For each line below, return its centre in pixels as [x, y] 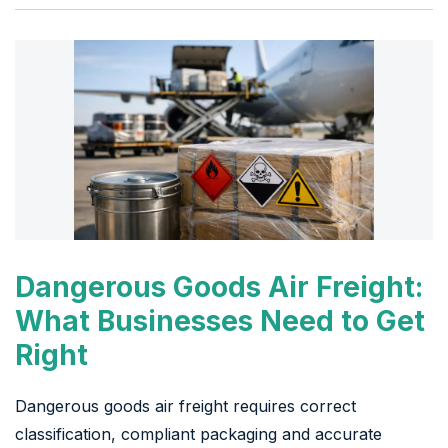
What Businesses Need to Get [220, 320]
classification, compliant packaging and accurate [198, 433]
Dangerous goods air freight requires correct [185, 405]
